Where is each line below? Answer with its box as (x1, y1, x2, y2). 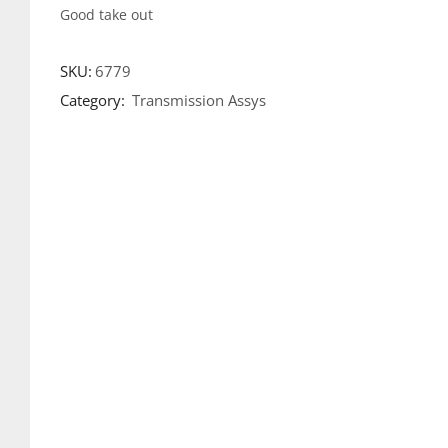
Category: (59, 89, 129, 111)
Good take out (59, 4, 153, 24)
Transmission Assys (131, 89, 266, 111)
